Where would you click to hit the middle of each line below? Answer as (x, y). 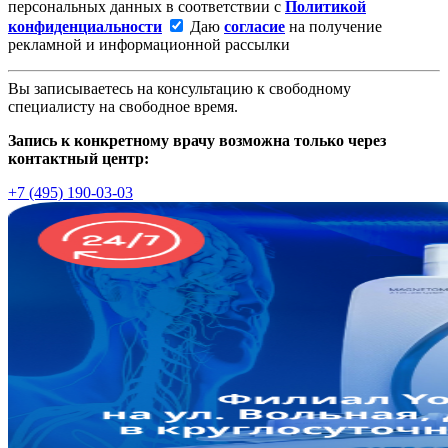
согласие (254, 27)
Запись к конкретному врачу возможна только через (197, 141)
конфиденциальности (85, 27)
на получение (333, 27)
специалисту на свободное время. (123, 107)
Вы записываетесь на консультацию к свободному (179, 89)
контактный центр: (78, 159)
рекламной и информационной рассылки (149, 45)
